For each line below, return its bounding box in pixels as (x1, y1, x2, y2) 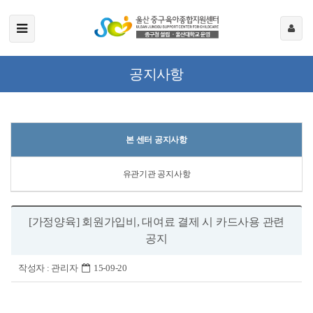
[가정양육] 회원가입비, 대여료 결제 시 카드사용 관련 (28, 216, 285, 228)
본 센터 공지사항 (126, 135, 187, 145)
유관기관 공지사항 (122, 169, 191, 179)
